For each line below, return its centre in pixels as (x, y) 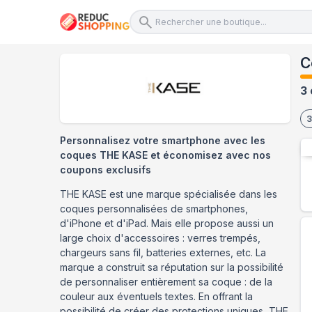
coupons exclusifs (106, 170)
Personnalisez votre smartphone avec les (163, 140)
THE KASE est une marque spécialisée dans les (169, 194)
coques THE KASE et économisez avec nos (165, 155)
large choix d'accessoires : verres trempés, (160, 238)
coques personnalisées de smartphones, (154, 209)
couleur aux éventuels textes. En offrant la (156, 296)
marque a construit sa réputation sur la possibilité (172, 267)
